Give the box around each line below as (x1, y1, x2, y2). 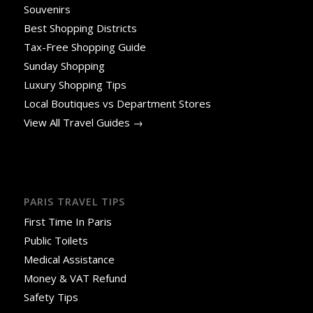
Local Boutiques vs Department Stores (23, 96, 211, 110)
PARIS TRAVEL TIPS (23, 195, 125, 209)
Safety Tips (23, 290, 78, 305)
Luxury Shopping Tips (23, 77, 126, 92)
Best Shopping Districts (23, 20, 137, 35)
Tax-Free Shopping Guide (23, 39, 146, 54)
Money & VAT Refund (23, 271, 126, 286)
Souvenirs (23, 1, 71, 16)
